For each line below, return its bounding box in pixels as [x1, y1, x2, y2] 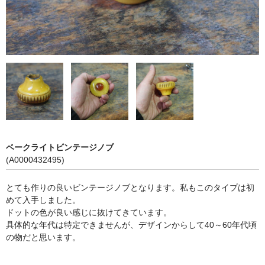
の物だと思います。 [6, 232, 80, 243]
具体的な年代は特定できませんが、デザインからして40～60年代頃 [6, 220, 257, 230]
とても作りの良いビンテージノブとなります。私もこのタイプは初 [6, 183, 254, 193]
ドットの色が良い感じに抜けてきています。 [6, 208, 172, 218]
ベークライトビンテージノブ [6, 143, 114, 153]
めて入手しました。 [6, 195, 80, 205]
